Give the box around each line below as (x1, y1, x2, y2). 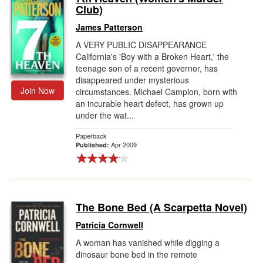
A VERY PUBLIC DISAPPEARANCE (76, 39, 207, 50)
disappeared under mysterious (76, 74, 189, 86)
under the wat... (76, 109, 134, 121)
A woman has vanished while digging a (76, 237, 220, 248)
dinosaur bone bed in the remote (76, 248, 197, 260)
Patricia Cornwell (76, 219, 143, 231)
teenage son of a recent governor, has (76, 62, 218, 74)
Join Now (21, 85, 55, 96)
